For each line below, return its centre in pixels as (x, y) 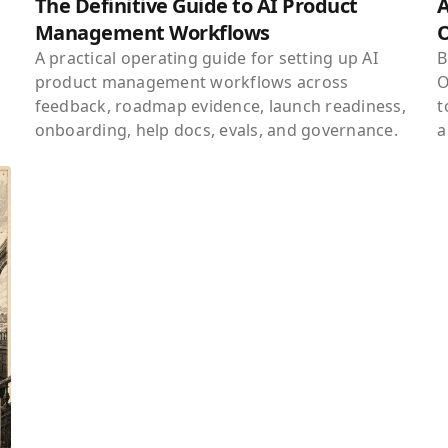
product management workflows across (191, 82)
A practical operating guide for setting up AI (206, 58)
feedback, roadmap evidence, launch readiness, (220, 106)
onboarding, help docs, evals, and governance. (216, 130)
